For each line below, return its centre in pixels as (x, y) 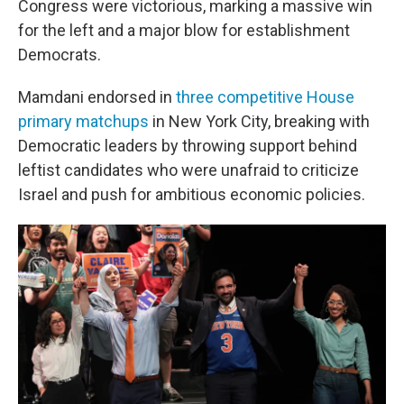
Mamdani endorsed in (97, 97)
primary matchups (83, 121)
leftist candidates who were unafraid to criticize (188, 170)
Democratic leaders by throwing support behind (188, 146)
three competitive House (265, 97)
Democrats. (60, 55)
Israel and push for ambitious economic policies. (192, 194)
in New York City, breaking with (259, 121)
